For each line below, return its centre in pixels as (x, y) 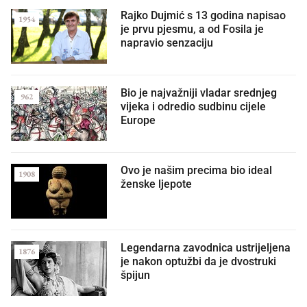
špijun (135, 275)
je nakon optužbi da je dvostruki (198, 261)
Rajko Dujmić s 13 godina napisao (203, 15)
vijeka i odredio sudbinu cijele (193, 106)
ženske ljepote (156, 184)
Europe (138, 120)
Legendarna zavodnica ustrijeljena (206, 247)
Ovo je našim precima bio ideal (196, 170)
